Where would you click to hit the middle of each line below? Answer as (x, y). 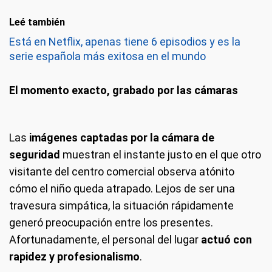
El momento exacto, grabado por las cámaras (124, 90)
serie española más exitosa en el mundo (107, 56)
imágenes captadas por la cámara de (122, 138)
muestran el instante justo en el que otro (161, 155)
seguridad (35, 155)
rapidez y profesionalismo (74, 257)
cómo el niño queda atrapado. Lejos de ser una (122, 189)
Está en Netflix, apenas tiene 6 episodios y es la (125, 42)
